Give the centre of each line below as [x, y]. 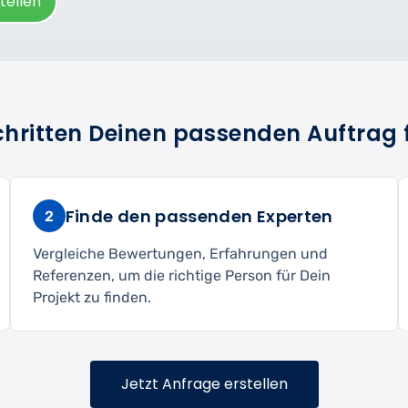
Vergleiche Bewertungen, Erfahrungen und [180, 254]
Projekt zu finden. [92, 298]
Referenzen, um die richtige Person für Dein [181, 276]
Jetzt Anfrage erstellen [204, 384]
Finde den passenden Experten [199, 216]
